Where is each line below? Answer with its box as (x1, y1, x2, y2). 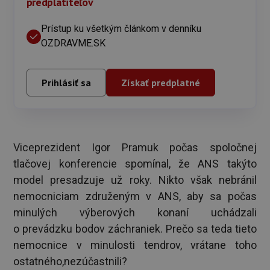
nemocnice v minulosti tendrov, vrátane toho (13, 239, 257, 252)
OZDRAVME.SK (40, 37, 105, 49)
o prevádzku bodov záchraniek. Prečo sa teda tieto (13, 222, 257, 236)
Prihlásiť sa (41, 77, 91, 89)
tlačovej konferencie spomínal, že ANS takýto (13, 157, 257, 171)
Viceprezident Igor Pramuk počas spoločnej (13, 141, 257, 154)
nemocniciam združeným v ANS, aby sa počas (13, 190, 257, 203)
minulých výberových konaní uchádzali (13, 206, 257, 219)
